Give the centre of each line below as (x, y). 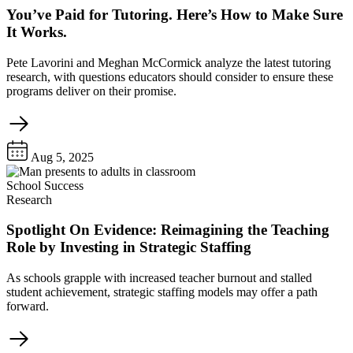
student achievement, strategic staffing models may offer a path (162, 292)
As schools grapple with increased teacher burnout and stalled (159, 277)
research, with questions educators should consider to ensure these (170, 76)
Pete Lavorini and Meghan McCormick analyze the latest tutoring (169, 62)
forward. (28, 306)
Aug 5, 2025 (61, 157)
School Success (45, 185)
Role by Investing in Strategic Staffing (129, 247)
